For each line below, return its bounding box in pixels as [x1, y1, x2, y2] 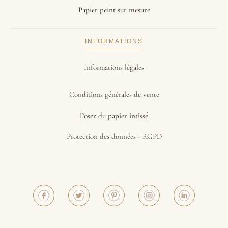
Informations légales [84, 63, 144, 72]
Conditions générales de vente [69, 90, 159, 99]
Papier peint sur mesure [78, 5, 150, 15]
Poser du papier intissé [80, 111, 148, 121]
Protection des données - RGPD [66, 132, 162, 141]
